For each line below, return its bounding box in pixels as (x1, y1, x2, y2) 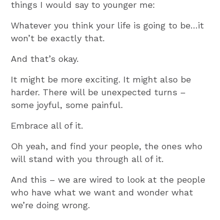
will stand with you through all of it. (11, 153, 164, 164)
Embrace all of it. (11, 120, 83, 131)
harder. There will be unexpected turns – (11, 86, 186, 97)
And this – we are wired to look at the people (11, 174, 206, 185)
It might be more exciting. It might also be (11, 74, 192, 84)
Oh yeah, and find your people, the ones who (11, 140, 203, 151)
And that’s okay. (11, 53, 79, 64)
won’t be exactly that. (11, 32, 105, 43)
